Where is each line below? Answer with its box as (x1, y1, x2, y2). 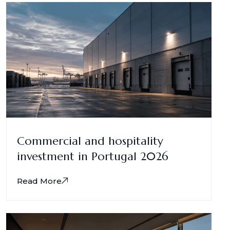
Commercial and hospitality (17, 133, 163, 148)
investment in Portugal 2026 (17, 149, 168, 163)
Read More (17, 176, 62, 186)
